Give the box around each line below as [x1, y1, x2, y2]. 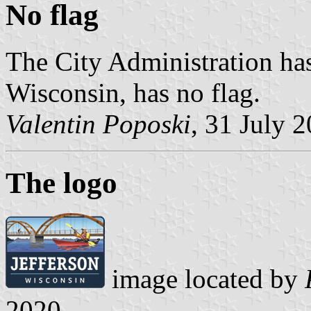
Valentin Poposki [6, 108, 191, 139]
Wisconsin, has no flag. [6, 77, 260, 108]
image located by [105, 264, 305, 294]
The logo [6, 166, 117, 199]
